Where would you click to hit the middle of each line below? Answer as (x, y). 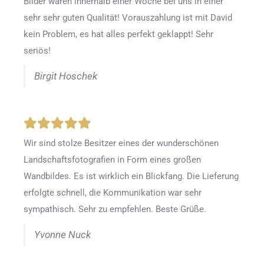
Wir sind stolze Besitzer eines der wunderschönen (121, 143)
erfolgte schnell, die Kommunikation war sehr (113, 193)
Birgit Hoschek (66, 77)
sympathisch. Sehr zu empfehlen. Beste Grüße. (115, 209)
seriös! (37, 51)
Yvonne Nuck (62, 235)
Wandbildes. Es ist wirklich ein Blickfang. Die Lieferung (131, 176)
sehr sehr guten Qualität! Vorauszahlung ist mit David (128, 18)
